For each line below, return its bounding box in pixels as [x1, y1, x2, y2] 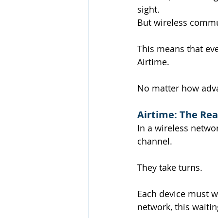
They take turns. [137, 162, 202, 174]
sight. [137, 3, 160, 16]
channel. [137, 135, 172, 147]
